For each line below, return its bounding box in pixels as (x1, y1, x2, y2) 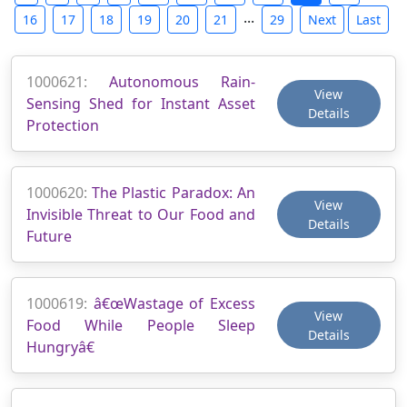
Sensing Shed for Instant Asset (26, 93, 255, 114)
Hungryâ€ (26, 336, 94, 357)
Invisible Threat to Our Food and (26, 203, 255, 224)
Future (26, 225, 72, 246)
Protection (26, 114, 99, 135)
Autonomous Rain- (109, 71, 255, 92)
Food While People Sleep (26, 314, 255, 335)
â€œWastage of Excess (93, 293, 255, 313)
